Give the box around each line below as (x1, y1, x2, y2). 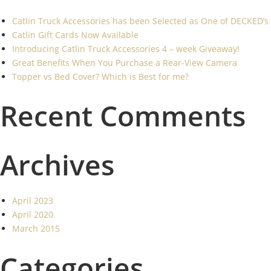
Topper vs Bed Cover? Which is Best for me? (12, 71, 189, 82)
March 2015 (12, 223, 60, 234)
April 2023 (12, 195, 53, 206)
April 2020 (12, 209, 53, 220)
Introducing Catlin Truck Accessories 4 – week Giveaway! (12, 43, 240, 54)
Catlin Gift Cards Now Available (12, 29, 139, 41)
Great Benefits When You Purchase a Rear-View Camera (12, 57, 237, 68)
